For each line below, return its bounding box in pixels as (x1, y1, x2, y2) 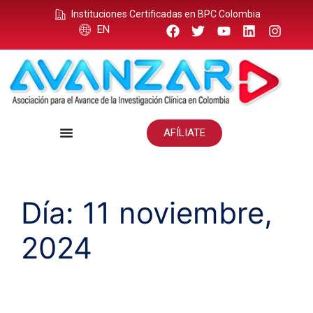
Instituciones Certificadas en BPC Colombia (71, 8, 261, 20)
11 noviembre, (82, 194, 272, 231)
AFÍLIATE (163, 126, 205, 139)
